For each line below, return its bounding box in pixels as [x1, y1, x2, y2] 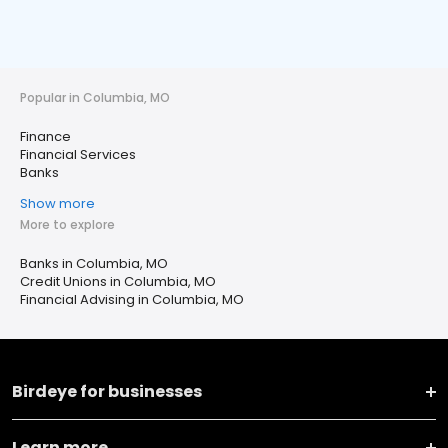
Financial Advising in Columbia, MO [20, 290, 244, 309]
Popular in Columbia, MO [20, 89, 170, 106]
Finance [20, 127, 71, 146]
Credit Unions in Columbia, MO [20, 272, 216, 291]
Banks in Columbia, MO [20, 254, 168, 273]
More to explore [20, 216, 115, 233]
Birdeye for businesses [12, 380, 202, 403]
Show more [20, 194, 95, 213]
